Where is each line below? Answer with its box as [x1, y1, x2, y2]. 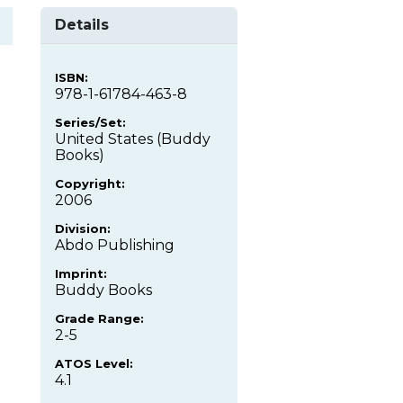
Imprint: [55, 266, 107, 282]
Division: [55, 221, 111, 237]
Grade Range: [55, 311, 144, 327]
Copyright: [55, 176, 125, 192]
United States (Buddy [55, 130, 210, 148]
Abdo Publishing [55, 237, 175, 255]
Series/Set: [55, 115, 126, 130]
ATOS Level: [55, 356, 133, 372]
